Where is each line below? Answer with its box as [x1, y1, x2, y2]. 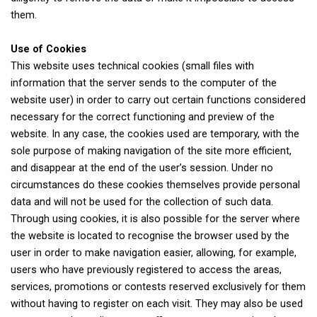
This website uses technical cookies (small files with [11, 59, 254, 73]
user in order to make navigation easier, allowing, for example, [11, 246, 296, 260]
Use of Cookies [11, 42, 86, 56]
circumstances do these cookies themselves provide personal [11, 178, 300, 192]
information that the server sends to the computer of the [11, 76, 277, 90]
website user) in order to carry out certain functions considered [11, 93, 306, 107]
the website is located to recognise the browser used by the [11, 229, 289, 243]
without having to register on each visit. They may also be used [11, 297, 303, 311]
